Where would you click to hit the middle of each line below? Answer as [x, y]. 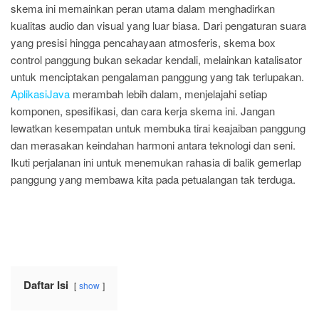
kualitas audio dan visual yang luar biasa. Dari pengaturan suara [158, 25]
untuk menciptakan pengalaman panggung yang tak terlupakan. [157, 77]
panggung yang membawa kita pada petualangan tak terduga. [153, 179]
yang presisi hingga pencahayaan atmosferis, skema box [143, 42]
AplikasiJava [40, 94]
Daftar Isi [46, 285]
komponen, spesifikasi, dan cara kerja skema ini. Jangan [143, 111]
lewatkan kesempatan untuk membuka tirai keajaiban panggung [158, 128]
